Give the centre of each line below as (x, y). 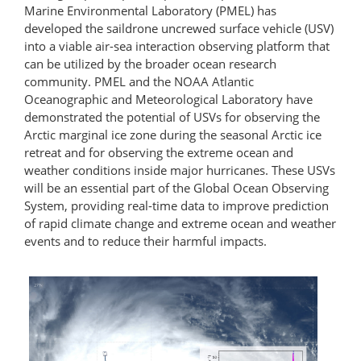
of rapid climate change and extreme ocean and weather (180, 223)
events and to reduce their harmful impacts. (145, 241)
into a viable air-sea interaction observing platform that (177, 46)
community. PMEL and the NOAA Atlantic (139, 81)
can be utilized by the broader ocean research (150, 63)
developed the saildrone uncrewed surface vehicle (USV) (179, 28)
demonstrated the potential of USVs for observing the (172, 116)
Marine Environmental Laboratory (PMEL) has (150, 10)
